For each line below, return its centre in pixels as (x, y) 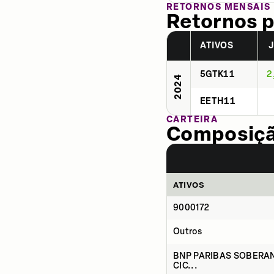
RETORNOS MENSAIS (219, 7)
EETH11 (218, 101)
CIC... (185, 266)
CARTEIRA (192, 120)
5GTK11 (217, 74)
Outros (187, 231)
